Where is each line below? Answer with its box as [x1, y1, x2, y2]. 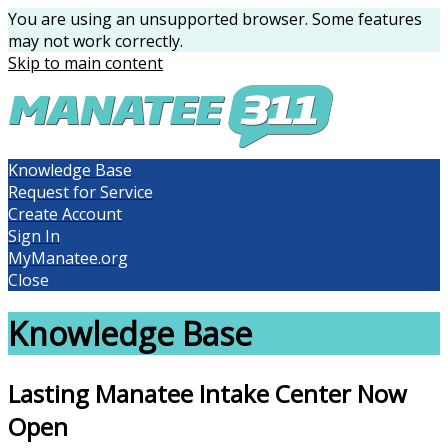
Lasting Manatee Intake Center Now [8, 376, 407, 410]
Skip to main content [8, 52, 163, 74]
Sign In [8, 225, 60, 247]
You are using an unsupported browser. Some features [8, 8, 422, 30]
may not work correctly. [8, 30, 183, 52]
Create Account [8, 203, 122, 225]
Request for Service [8, 181, 153, 203]
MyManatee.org [8, 247, 128, 269]
